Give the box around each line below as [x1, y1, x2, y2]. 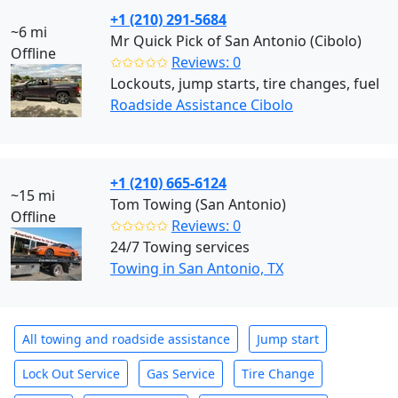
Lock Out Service [22, 365, 120, 382]
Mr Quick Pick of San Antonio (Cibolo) [110, 31, 362, 51]
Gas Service [147, 365, 215, 382]
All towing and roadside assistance [22, 330, 230, 347]
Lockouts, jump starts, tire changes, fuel [110, 74, 379, 93]
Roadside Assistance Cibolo [110, 95, 293, 115]
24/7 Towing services [110, 237, 250, 257]
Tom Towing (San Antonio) [110, 195, 286, 214]
